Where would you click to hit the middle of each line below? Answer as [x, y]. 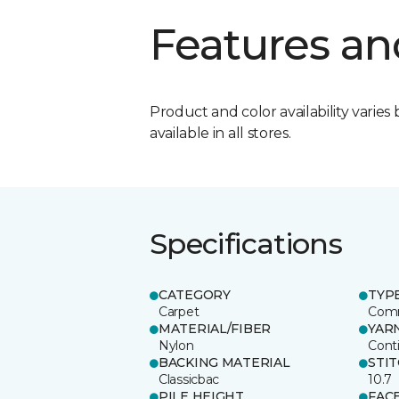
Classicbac [189, 379]
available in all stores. [220, 133]
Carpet [179, 311]
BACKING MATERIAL [224, 362]
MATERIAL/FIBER [215, 328]
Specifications [246, 243]
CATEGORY [195, 294]
